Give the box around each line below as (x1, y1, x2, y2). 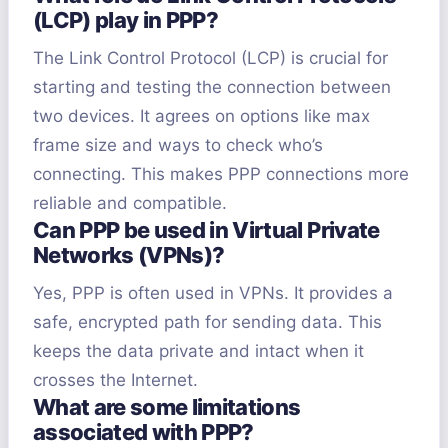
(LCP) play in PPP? (33, 7, 219, 34)
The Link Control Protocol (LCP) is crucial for (33, 48, 388, 69)
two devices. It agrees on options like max (33, 106, 370, 127)
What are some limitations (33, 394, 301, 421)
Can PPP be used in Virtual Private (33, 217, 380, 244)
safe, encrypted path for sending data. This (33, 312, 382, 333)
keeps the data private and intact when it (33, 341, 364, 362)
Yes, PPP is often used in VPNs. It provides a (33, 283, 393, 304)
